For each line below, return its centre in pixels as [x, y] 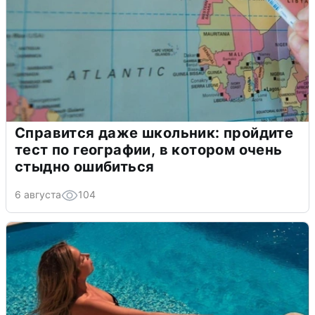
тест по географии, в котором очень [149, 149]
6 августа [38, 194]
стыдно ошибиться [85, 166]
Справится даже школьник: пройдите [154, 133]
